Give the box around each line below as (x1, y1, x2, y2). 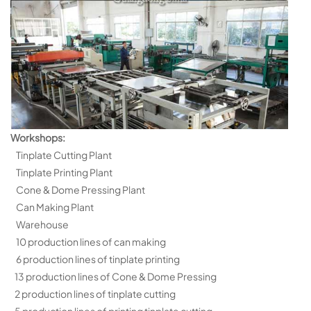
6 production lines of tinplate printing (10, 253, 181, 266)
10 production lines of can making (10, 235, 166, 249)
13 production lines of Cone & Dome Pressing (10, 270, 217, 283)
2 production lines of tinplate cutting (10, 287, 176, 301)
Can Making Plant (10, 201, 94, 214)
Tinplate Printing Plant (10, 166, 112, 179)
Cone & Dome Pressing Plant (10, 183, 145, 196)
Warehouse (10, 218, 69, 231)
